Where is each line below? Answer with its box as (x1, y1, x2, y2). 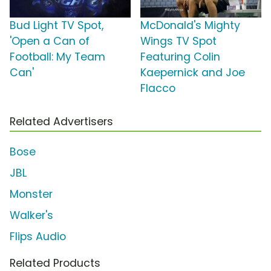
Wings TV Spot (140, 34, 217, 49)
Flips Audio (10, 229, 66, 244)
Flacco (140, 81, 175, 96)
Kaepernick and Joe (140, 65, 245, 80)
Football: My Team (10, 50, 105, 65)
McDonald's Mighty (140, 18, 240, 33)
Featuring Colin (140, 50, 220, 65)
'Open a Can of (10, 34, 90, 49)
